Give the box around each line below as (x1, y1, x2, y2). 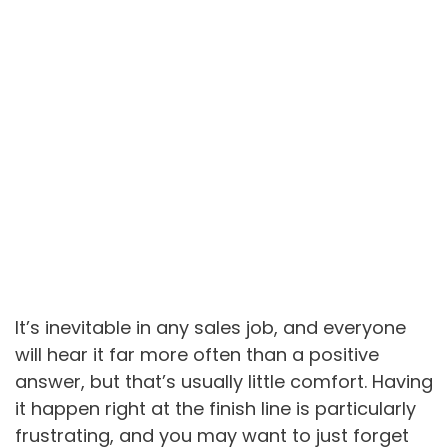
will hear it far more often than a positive (15, 342, 379, 368)
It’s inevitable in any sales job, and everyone (15, 315, 406, 341)
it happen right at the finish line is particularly (15, 396, 416, 422)
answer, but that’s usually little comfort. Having (15, 369, 433, 395)
